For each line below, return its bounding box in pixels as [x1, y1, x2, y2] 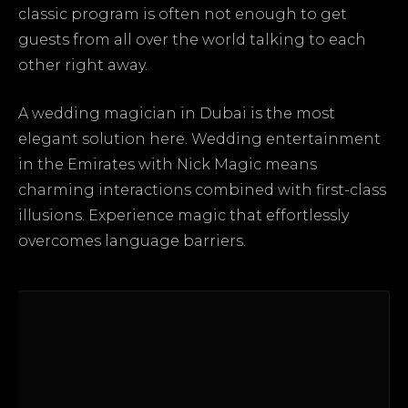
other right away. [18, 56, 148, 75]
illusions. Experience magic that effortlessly [18, 207, 349, 225]
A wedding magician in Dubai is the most [18, 105, 335, 123]
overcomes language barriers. [18, 232, 246, 250]
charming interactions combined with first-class [18, 181, 386, 199]
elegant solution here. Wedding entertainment [18, 130, 381, 148]
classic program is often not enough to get [18, 5, 347, 24]
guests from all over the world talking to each [18, 31, 366, 49]
